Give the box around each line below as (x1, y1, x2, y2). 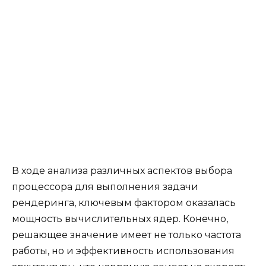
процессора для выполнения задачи (12, 180, 198, 192)
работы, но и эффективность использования (12, 245, 235, 256)
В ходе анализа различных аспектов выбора (12, 164, 232, 176)
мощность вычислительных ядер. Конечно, (12, 213, 228, 224)
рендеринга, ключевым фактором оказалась (12, 197, 236, 208)
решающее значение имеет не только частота (12, 229, 241, 240)
